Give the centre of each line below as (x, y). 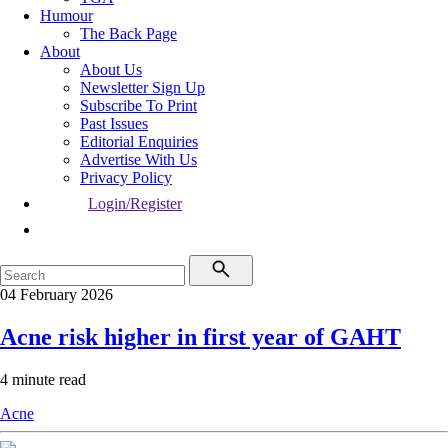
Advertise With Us (138, 159)
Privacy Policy (126, 177)
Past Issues (114, 123)
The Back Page (128, 33)
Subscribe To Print (138, 105)
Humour (66, 15)
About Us (111, 69)
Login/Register (135, 203)
